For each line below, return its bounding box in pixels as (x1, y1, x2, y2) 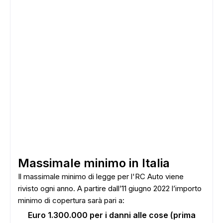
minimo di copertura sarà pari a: (18, 196, 124, 205)
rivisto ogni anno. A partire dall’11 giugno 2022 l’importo (18, 184, 202, 193)
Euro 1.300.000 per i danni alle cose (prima (28, 210, 196, 220)
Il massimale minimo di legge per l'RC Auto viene (18, 172, 184, 181)
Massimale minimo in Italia (18, 156, 170, 170)
